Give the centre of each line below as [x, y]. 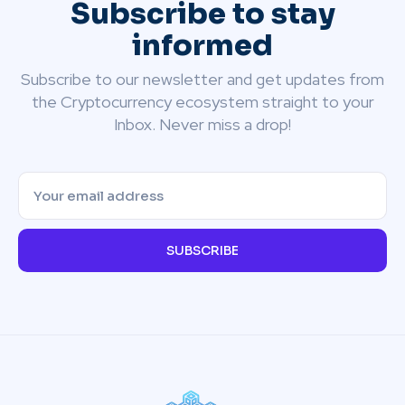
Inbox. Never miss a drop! [202, 125]
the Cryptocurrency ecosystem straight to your [202, 102]
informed [202, 46]
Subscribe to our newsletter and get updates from [202, 80]
